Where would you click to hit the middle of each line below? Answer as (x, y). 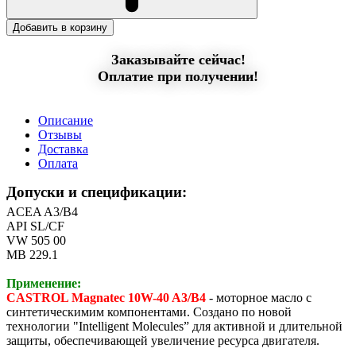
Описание (66, 120)
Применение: (44, 283)
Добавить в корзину (60, 27)
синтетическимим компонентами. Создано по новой (149, 311)
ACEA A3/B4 (42, 211)
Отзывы (60, 134)
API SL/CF (35, 226)
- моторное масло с (259, 297)
